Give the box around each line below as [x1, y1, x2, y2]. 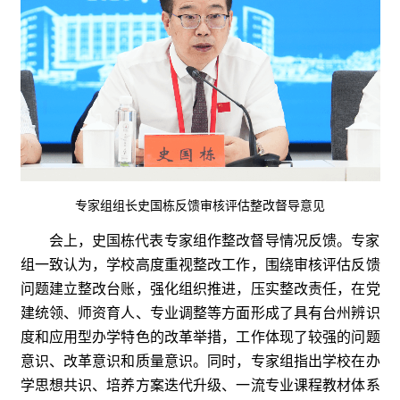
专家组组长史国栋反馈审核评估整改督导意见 [75, 199, 325, 213]
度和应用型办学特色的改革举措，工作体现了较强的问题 [20, 329, 380, 346]
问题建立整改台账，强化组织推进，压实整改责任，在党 [20, 281, 380, 297]
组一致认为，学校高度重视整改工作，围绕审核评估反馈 [20, 257, 380, 273]
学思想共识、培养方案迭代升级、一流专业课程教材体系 [20, 378, 380, 394]
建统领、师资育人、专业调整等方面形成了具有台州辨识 [20, 305, 380, 321]
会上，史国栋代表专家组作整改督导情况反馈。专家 [48, 233, 380, 249]
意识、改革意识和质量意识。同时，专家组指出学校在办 [20, 354, 380, 370]
